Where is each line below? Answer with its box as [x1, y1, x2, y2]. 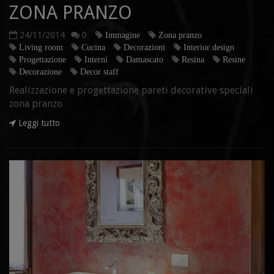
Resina [182, 54, 204, 64]
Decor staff [80, 67, 119, 76]
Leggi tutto [16, 117, 60, 128]
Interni [84, 54, 108, 64]
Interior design [183, 42, 234, 51]
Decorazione [19, 67, 62, 76]
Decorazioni [124, 42, 165, 51]
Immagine [105, 30, 140, 39]
